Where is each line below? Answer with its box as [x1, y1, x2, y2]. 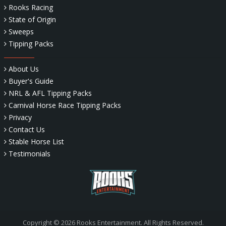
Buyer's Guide [9, 76, 54, 86]
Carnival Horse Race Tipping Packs [9, 100, 122, 110]
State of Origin [9, 15, 56, 25]
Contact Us [9, 125, 45, 135]
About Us [9, 64, 39, 74]
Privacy [9, 112, 32, 123]
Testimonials [9, 149, 51, 159]
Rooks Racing [9, 3, 53, 13]
